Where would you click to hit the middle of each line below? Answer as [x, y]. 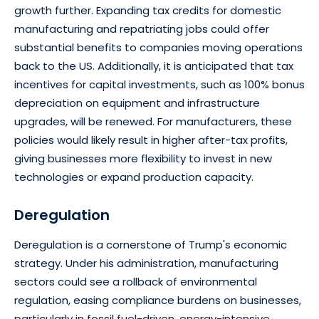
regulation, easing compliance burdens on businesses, [158, 300]
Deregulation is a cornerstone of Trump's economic [151, 244]
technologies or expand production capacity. [134, 177]
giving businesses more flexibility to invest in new [143, 158]
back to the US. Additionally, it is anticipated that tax [154, 66]
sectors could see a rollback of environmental [136, 281]
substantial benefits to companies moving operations [158, 47]
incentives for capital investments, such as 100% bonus [159, 84]
